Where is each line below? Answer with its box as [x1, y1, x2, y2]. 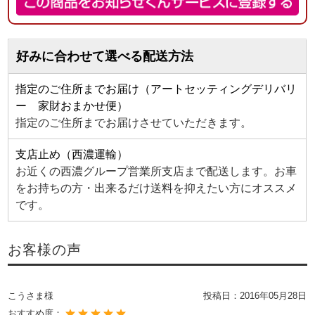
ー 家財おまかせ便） [15, 100, 129, 112]
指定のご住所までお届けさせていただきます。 [15, 117, 252, 129]
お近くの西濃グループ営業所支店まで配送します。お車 [15, 165, 297, 178]
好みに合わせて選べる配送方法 [16, 49, 194, 64]
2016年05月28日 [240, 290, 307, 302]
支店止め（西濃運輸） [15, 148, 129, 161]
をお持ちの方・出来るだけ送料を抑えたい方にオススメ [15, 182, 297, 195]
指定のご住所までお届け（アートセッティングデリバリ [15, 83, 297, 96]
